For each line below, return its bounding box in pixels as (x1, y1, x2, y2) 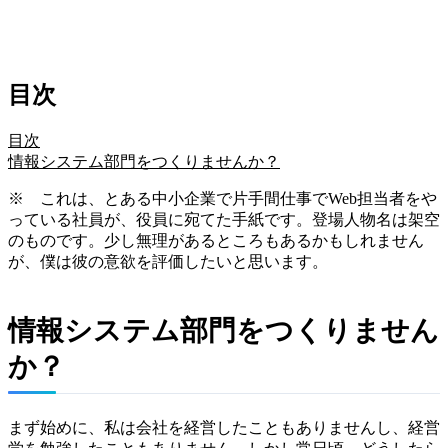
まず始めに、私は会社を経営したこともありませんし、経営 (8, 418, 440, 436)
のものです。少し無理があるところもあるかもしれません (8, 231, 424, 249)
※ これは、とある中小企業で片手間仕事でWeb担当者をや (8, 189, 437, 207)
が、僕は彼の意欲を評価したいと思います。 (8, 252, 328, 270)
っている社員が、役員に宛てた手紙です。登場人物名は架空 (8, 210, 440, 228)
